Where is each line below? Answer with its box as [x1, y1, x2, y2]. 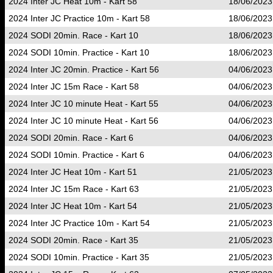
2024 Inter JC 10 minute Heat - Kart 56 [9, 116, 158, 126]
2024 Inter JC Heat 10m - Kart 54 [9, 201, 137, 211]
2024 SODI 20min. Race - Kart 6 [9, 133, 133, 143]
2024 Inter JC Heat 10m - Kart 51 [9, 167, 137, 177]
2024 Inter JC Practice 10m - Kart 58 [9, 13, 150, 23]
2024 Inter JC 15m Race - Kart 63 [9, 184, 139, 194]
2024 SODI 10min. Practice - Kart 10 [9, 48, 149, 57]
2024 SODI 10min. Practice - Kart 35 [9, 252, 149, 262]
